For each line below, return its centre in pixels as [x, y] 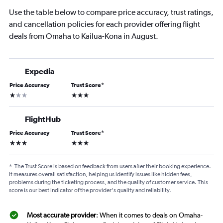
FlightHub [43, 119]
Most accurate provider [61, 215]
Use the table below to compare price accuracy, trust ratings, [111, 12]
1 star [17, 94]
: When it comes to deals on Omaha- [149, 215]
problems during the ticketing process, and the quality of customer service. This [109, 182]
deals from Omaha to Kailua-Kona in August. [84, 36]
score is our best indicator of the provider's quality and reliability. [90, 190]
